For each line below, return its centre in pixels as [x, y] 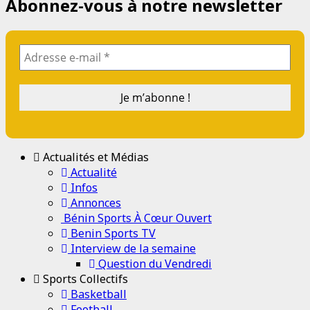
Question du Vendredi [154, 263]
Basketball [97, 294]
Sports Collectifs [84, 279]
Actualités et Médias [94, 157]
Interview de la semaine [132, 248]
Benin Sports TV [112, 233]
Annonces [94, 202]
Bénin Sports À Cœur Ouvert [136, 218]
